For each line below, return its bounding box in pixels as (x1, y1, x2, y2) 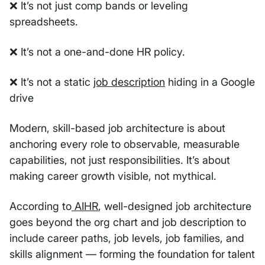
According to (9, 200, 72, 213)
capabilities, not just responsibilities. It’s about (9, 154, 230, 167)
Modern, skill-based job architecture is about (9, 122, 225, 135)
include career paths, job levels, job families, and (9, 232, 244, 245)
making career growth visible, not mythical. (9, 170, 216, 183)
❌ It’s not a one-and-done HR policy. (9, 46, 185, 59)
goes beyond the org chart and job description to (9, 216, 246, 229)
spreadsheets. (9, 15, 78, 28)
